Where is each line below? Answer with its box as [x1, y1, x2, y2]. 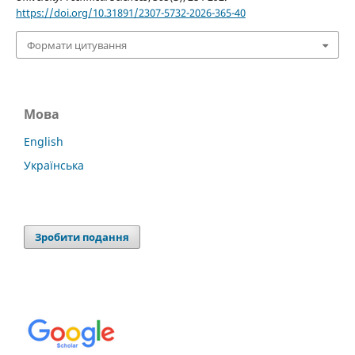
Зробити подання [35, 229, 130, 244]
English [24, 133, 63, 149]
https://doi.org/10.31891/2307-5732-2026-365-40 [15, 6, 246, 21]
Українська [24, 157, 84, 173]
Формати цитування [26, 37, 127, 52]
